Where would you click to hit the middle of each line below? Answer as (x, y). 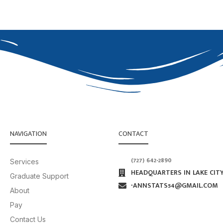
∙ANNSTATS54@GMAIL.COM (174, 185)
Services (24, 161)
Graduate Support (39, 176)
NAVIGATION (28, 133)
